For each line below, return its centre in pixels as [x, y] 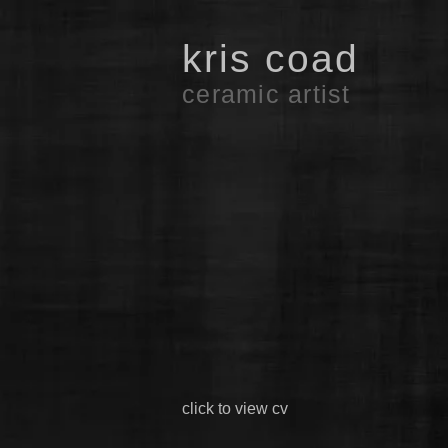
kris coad [283, 58]
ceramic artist [266, 94]
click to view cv [235, 408]
